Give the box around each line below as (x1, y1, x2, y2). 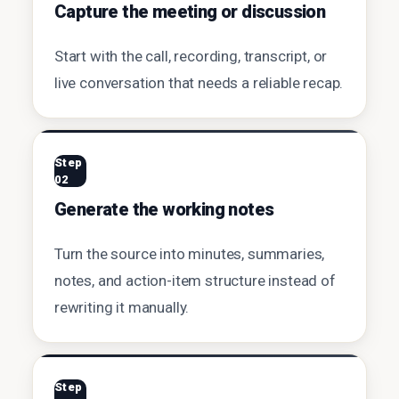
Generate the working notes (54, 199, 274, 220)
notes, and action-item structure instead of (54, 272, 336, 289)
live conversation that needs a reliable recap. (54, 74, 344, 92)
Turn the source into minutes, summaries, (54, 245, 325, 263)
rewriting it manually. (54, 298, 190, 316)
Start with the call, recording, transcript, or (54, 47, 328, 65)
